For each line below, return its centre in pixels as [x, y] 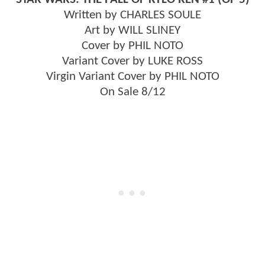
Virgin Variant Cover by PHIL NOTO [132, 76]
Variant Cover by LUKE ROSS [132, 61]
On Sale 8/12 [132, 92]
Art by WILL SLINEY [132, 30]
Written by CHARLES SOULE [132, 15]
